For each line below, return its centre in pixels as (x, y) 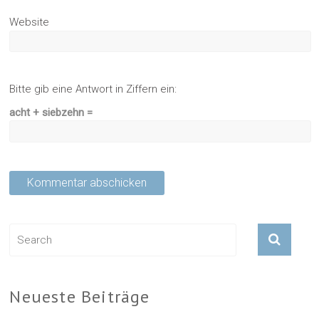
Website (30, 22)
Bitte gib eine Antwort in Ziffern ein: (93, 89)
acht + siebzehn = (51, 113)
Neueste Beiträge (80, 296)
